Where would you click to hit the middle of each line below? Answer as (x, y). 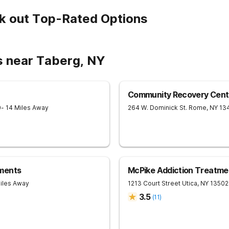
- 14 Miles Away (25, 108)
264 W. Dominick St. (157, 108)
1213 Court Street (154, 183)
